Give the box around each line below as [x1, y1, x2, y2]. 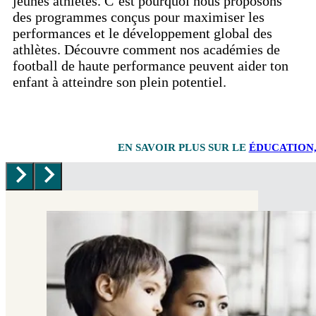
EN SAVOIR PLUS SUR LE [117, 141, 249, 153]
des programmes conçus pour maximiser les [13, 9, 265, 25]
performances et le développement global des [13, 25, 272, 42]
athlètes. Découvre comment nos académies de [13, 42, 280, 58]
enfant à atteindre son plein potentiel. [13, 74, 226, 90]
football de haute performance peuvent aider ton [13, 58, 288, 74]
